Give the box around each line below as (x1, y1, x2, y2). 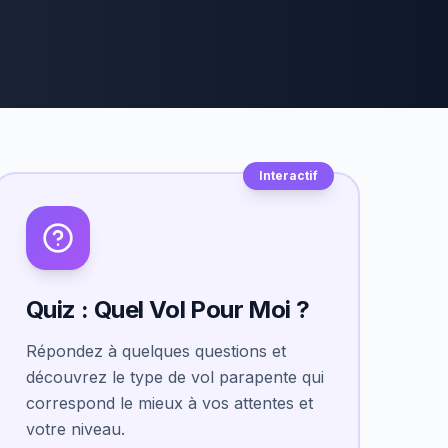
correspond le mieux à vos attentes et (26, 393, 313, 413)
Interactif (259, 168, 318, 183)
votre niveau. (26, 419, 125, 439)
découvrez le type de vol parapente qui (26, 367, 324, 387)
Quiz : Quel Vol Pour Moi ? (26, 295, 310, 324)
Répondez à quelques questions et (26, 341, 286, 361)
